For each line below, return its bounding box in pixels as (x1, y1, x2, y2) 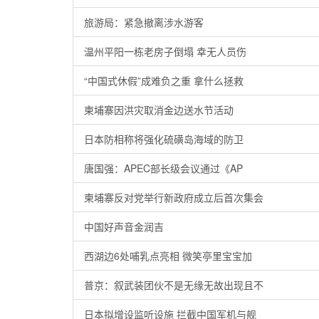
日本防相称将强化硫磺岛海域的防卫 (84, 132, 244, 146)
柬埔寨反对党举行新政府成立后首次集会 (84, 190, 263, 204)
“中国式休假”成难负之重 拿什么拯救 (84, 73, 244, 88)
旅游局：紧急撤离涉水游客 (84, 15, 204, 29)
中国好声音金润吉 (84, 219, 164, 234)
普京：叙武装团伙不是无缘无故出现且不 (84, 278, 263, 292)
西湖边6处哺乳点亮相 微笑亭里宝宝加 (84, 249, 252, 263)
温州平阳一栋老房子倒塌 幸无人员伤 (84, 44, 246, 58)
